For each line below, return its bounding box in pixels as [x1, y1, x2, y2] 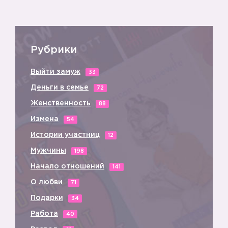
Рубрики [31, 45, 77, 54]
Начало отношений [31, 163, 104, 169]
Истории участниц [31, 132, 100, 138]
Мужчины [31, 148, 66, 154]
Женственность [31, 100, 91, 106]
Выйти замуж [31, 69, 80, 75]
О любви [31, 179, 63, 185]
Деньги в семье [31, 84, 89, 91]
